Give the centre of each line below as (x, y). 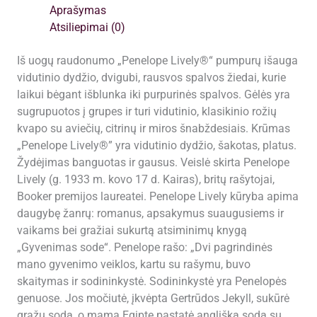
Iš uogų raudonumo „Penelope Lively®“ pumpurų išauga (157, 61)
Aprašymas (78, 10)
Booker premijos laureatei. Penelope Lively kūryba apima (157, 197)
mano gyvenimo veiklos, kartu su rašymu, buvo (133, 265)
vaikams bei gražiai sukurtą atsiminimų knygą (132, 231)
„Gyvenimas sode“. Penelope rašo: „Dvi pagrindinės (144, 248)
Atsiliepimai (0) (88, 27)
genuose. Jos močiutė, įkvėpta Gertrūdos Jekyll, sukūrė (153, 299)
